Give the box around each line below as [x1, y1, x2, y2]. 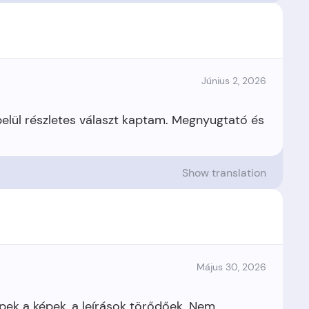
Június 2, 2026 [201, 74, 266, 87]
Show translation [182, 165, 266, 180]
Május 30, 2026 [197, 261, 266, 273]
